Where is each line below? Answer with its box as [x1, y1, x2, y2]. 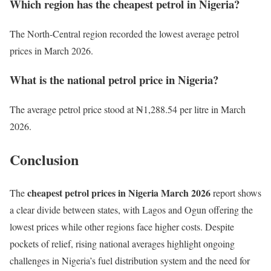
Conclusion [10, 148, 79, 170]
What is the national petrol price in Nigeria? [10, 71, 218, 88]
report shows [211, 186, 261, 199]
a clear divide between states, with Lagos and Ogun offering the [10, 203, 253, 216]
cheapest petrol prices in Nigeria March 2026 [27, 185, 211, 200]
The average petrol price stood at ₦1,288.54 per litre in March [10, 103, 246, 116]
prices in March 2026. [10, 44, 93, 57]
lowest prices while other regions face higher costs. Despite [10, 220, 234, 233]
